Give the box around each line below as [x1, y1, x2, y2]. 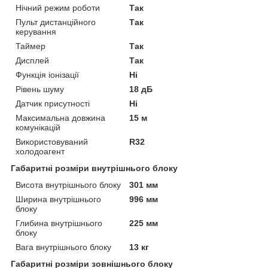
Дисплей [16, 55, 49, 65]
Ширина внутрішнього [16, 194, 101, 204]
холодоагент [16, 146, 65, 156]
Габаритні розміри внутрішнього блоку [11, 163, 178, 173]
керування [16, 26, 56, 36]
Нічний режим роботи [16, 2, 100, 13]
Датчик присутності [16, 98, 90, 108]
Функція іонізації [16, 69, 79, 80]
